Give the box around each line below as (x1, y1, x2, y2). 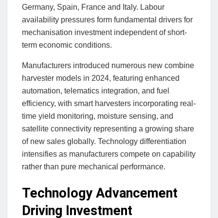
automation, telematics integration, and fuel (22, 86, 169, 95)
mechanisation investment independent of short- (22, 28, 187, 36)
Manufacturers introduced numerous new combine (22, 61, 194, 70)
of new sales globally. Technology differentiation (22, 137, 186, 145)
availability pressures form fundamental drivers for (22, 15, 193, 24)
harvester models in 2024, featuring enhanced (22, 73, 180, 82)
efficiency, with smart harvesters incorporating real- (22, 99, 196, 108)
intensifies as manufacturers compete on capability (22, 149, 196, 158)
